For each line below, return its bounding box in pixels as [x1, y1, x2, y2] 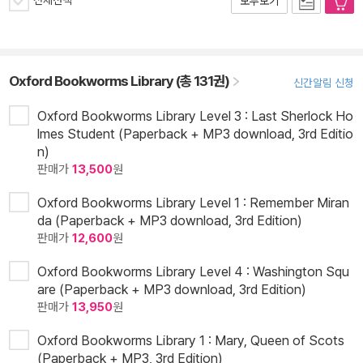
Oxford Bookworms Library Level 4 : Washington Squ [37, 263, 349, 280]
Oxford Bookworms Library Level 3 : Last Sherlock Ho [37, 108, 353, 125]
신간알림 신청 [293, 76, 354, 90]
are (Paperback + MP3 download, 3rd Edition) [37, 281, 306, 298]
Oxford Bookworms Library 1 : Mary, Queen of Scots [37, 332, 344, 349]
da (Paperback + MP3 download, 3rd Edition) [37, 212, 302, 229]
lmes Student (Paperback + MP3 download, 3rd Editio [37, 126, 353, 143]
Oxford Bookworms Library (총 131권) [9, 72, 232, 90]
